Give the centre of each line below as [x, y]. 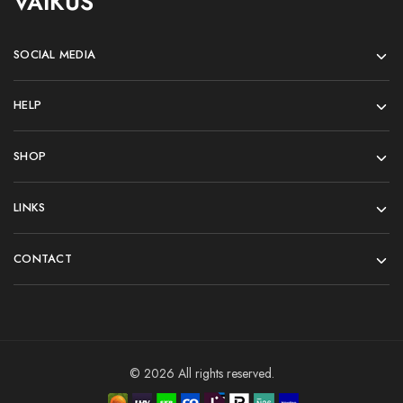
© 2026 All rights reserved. [201, 373]
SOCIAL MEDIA [55, 54]
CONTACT [43, 259]
